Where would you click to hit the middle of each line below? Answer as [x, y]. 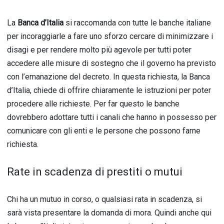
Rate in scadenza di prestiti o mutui [95, 172]
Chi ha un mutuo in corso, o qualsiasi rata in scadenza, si [104, 199]
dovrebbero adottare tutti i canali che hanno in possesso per [112, 117]
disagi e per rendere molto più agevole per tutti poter [99, 50]
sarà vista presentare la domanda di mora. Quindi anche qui [109, 213]
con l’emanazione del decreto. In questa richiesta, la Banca [108, 77]
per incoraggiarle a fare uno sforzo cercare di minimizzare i [110, 36]
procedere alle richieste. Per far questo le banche [93, 104]
